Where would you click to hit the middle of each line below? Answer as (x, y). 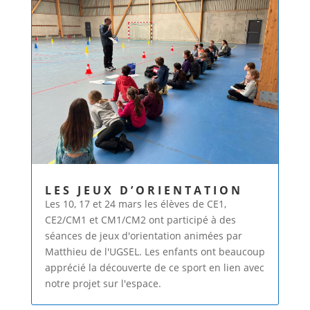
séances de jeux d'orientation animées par (143, 236)
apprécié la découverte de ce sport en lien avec (154, 268)
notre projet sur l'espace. (103, 284)
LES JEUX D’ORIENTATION (144, 191)
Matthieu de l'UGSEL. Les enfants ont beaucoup (155, 252)
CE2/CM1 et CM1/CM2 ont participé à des (140, 220)
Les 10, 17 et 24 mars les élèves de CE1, (135, 204)
